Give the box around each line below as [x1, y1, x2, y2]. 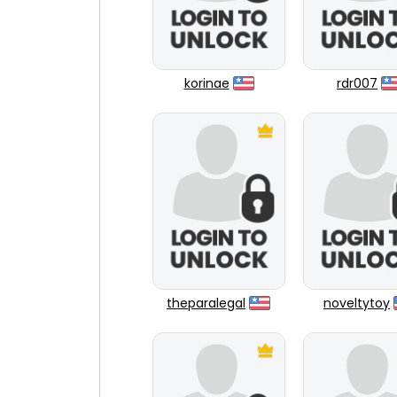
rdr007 [337, 74, 378, 92]
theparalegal [167, 294, 245, 312]
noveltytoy [323, 294, 390, 312]
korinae [183, 74, 230, 92]
